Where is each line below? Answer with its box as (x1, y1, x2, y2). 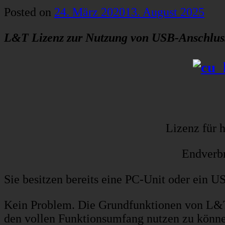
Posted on (4, 6, 54, 19)
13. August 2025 (125, 6, 204, 19)
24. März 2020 (54, 6, 125, 19)
